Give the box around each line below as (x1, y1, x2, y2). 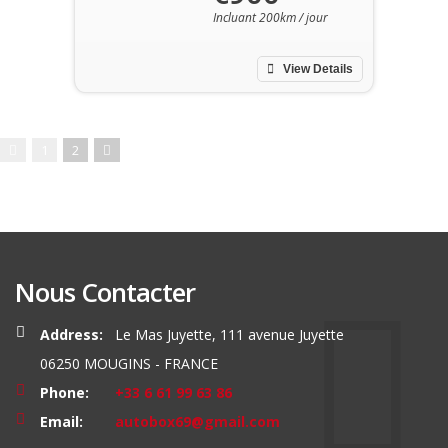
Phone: (40, 382, 89, 402)
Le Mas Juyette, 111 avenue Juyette (115, 324, 344, 344)
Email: (40, 411, 83, 431)
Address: (40, 324, 103, 344)
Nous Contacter (15, 273, 195, 310)
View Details (280, 61, 353, 76)
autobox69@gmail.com (115, 411, 280, 431)
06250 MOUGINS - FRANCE (40, 353, 218, 373)
